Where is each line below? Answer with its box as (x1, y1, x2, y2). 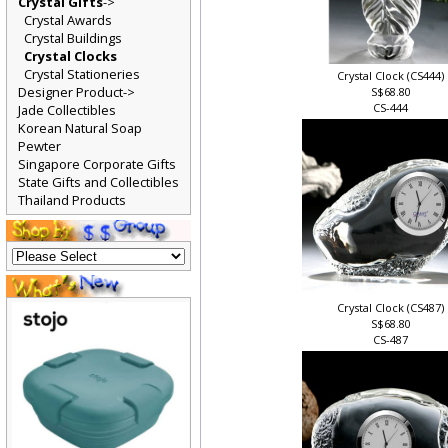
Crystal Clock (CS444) (338, 71, 446, 87)
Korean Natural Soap (17, 122, 143, 141)
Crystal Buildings (23, 32, 123, 51)
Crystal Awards (23, 13, 113, 33)
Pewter (17, 140, 62, 159)
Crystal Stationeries (23, 68, 141, 87)
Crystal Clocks (23, 50, 118, 69)
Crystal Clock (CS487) (338, 304, 446, 320)
